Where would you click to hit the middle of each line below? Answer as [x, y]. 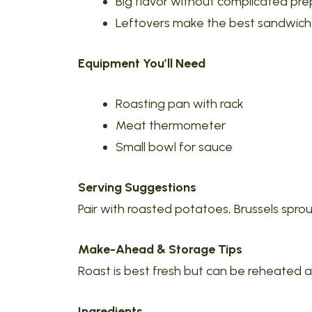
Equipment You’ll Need [142, 63]
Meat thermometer [171, 125]
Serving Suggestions [137, 187]
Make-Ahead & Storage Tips [160, 249]
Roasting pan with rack [180, 104]
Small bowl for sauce [174, 147]
